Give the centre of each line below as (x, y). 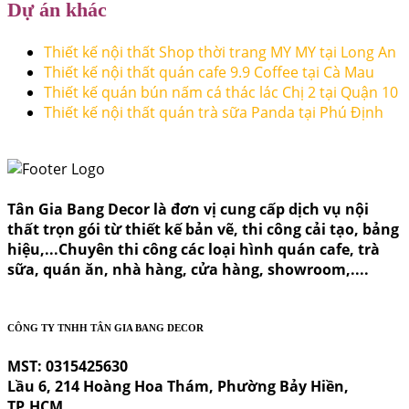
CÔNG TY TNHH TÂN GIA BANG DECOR (105, 328)
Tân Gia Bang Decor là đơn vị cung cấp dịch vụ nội (188, 210)
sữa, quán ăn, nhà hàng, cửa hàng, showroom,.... (188, 270)
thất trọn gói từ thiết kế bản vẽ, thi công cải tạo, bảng (203, 230)
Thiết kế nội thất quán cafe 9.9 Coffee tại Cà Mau (209, 73)
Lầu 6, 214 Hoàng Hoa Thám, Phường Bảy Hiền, (178, 386)
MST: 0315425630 (68, 366)
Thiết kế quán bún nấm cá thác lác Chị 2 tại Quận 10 (221, 93)
